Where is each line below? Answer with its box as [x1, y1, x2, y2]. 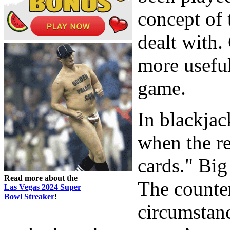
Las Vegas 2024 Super [4, 182, 81, 191]
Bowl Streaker [4, 191, 54, 201]
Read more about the [4, 173, 78, 182]
